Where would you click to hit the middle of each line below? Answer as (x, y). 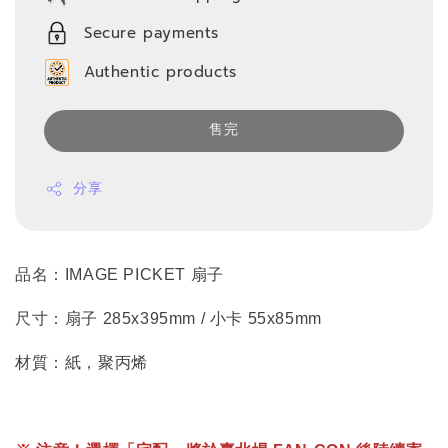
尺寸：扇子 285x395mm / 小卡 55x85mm (168, 319)
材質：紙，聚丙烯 (81, 363)
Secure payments (151, 32)
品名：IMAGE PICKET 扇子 (119, 275)
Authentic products (160, 72)
